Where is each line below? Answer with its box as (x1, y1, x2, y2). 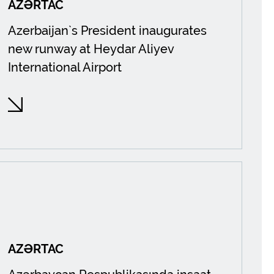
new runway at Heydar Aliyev (8, 42, 174, 56)
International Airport (8, 60, 122, 75)
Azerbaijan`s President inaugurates (8, 23, 207, 38)
